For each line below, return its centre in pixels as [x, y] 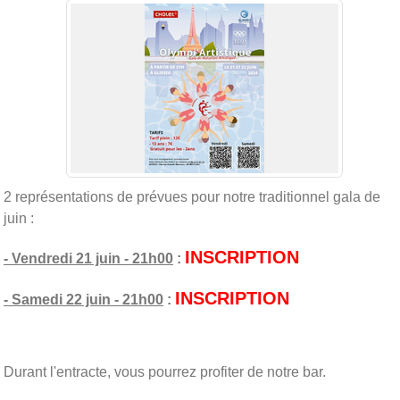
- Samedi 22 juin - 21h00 [83, 299]
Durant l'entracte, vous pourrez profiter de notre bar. [165, 371]
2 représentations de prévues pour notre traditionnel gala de [192, 196]
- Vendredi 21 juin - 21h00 [88, 258]
